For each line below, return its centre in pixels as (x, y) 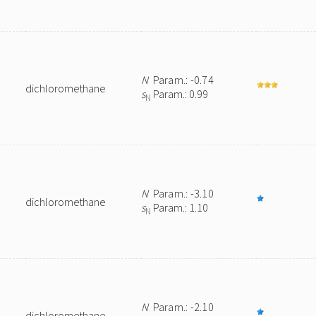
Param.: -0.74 (181, 80)
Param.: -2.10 (181, 307)
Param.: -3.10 (181, 193)
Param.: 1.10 (180, 207)
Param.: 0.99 (180, 94)
